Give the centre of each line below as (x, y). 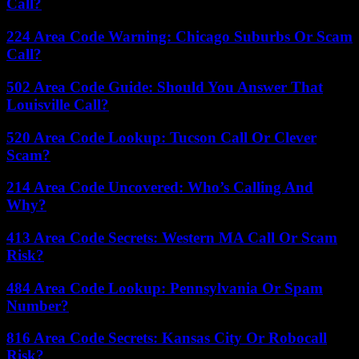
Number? (38, 305)
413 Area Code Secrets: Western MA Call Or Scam (172, 237)
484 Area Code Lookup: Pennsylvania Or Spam (165, 288)
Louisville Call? (58, 104)
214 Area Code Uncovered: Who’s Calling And (160, 188)
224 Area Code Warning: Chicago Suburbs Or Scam (179, 37)
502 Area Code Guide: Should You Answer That (165, 87)
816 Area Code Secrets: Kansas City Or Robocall (167, 338)
